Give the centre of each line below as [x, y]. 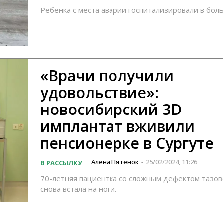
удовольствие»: [100, 92]
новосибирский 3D [111, 109]
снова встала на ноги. [78, 188]
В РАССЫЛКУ [61, 163]
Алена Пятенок [115, 162]
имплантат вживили [117, 126]
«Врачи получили [107, 75]
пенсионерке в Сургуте [127, 143]
